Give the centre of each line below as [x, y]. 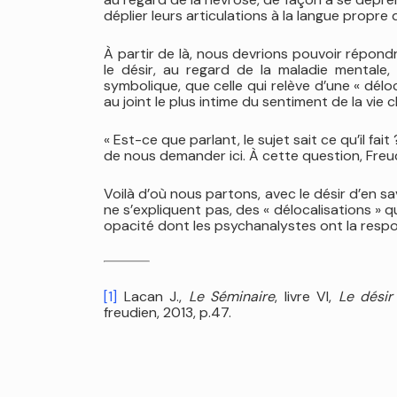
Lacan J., [153, 296]
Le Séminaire [232, 296]
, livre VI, [307, 296]
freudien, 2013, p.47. [167, 312]
